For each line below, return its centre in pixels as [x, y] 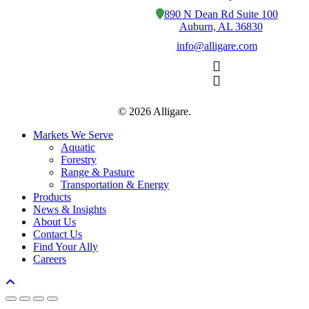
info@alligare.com [217, 46]
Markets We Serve [73, 134]
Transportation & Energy [115, 184]
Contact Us [58, 234]
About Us [54, 221]
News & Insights [70, 209]
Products [52, 197]
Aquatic [78, 147]
